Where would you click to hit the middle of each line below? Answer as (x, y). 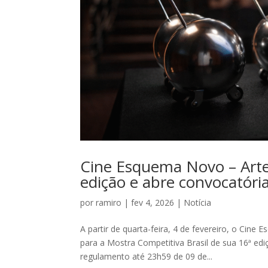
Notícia (198, 203)
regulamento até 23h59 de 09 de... (147, 257)
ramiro (109, 203)
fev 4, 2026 (153, 203)
